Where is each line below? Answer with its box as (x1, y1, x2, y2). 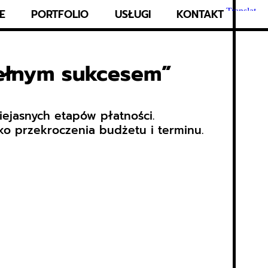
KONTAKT (176, 6, 224, 22)
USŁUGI (114, 6, 151, 22)
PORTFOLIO (31, 6, 89, 22)
